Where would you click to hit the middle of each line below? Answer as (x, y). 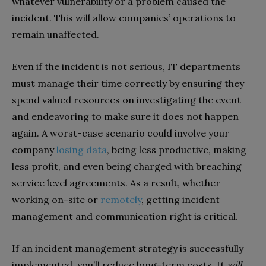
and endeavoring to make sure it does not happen (125, 117)
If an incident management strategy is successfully (128, 248)
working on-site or (56, 200)
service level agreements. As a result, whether (116, 183)
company (34, 150)
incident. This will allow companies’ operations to (124, 18)
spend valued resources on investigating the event (126, 100)
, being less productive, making (177, 150)
